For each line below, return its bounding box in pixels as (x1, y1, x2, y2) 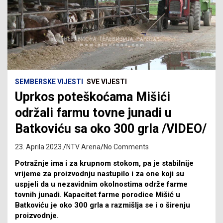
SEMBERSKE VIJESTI (15, 77, 83, 86)
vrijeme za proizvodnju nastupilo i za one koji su (15, 169, 184, 178)
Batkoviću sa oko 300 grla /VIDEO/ (15, 121, 207, 136)
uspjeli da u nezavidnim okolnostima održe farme (15, 179, 188, 189)
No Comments (104, 142, 149, 151)
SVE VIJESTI (87, 77, 127, 86)
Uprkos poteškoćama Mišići (15, 89, 170, 104)
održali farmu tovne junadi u (15, 105, 172, 120)
